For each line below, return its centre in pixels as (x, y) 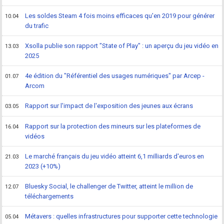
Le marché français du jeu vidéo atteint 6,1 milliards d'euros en (115, 156)
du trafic (37, 26)
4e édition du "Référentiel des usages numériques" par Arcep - (115, 76)
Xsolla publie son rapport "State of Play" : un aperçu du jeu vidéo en (122, 46)
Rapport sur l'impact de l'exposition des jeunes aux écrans (109, 106)
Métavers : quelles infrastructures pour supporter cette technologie (121, 216)
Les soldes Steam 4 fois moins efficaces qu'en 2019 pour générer (120, 16)
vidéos (35, 136)
